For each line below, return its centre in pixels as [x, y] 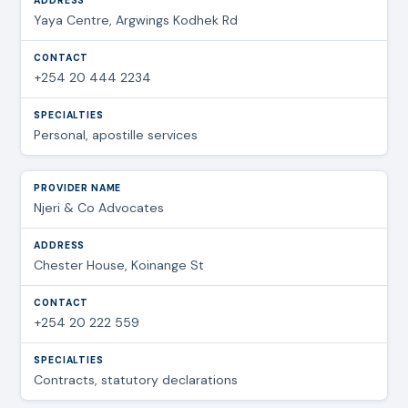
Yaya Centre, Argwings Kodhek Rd [136, 20]
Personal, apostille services [116, 134]
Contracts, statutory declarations [136, 379]
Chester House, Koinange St [119, 265]
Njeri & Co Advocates [99, 207]
